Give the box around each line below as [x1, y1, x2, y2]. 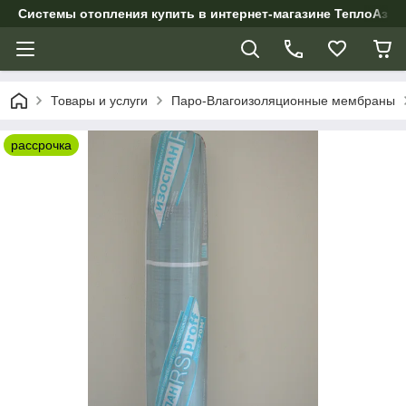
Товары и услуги [51, 93, 148, 108]
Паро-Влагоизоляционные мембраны [171, 93, 395, 108]
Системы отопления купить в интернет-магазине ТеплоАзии [18, 6, 404, 21]
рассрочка [11, 138, 72, 152]
